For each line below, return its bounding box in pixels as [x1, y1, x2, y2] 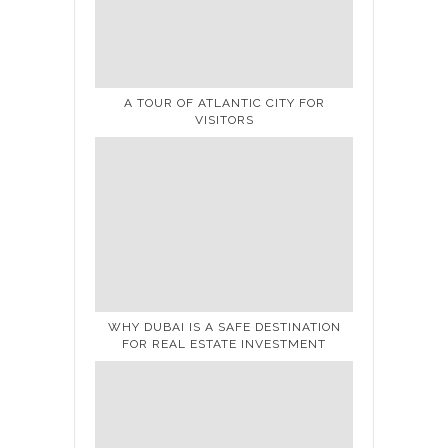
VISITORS [194, 112, 254, 127]
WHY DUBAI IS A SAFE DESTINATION [107, 319, 341, 334]
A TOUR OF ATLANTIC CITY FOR [123, 95, 325, 110]
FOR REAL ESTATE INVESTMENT [122, 336, 326, 351]
